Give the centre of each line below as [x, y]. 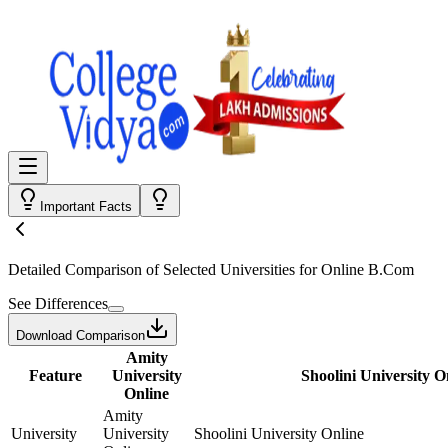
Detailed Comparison [75, 269]
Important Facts [86, 206]
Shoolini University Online [279, 433]
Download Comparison [80, 335]
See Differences [58, 303]
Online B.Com [367, 269]
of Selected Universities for [231, 269]
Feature [55, 375]
